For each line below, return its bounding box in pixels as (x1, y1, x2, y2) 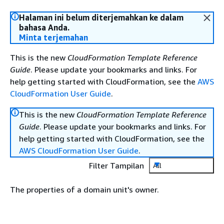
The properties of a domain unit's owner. (10, 184, 159, 194)
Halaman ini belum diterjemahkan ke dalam (19, 12, 183, 22)
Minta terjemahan (19, 32, 88, 42)
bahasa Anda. (19, 22, 69, 32)
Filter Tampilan (89, 160, 144, 170)
